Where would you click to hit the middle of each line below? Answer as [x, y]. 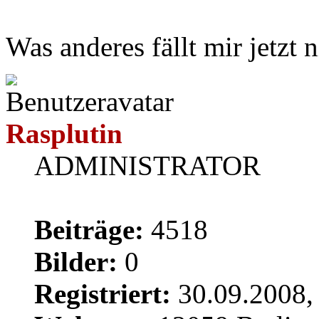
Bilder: [76, 261]
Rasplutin [64, 133]
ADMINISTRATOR [147, 165]
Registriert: [103, 293]
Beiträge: [89, 229]
